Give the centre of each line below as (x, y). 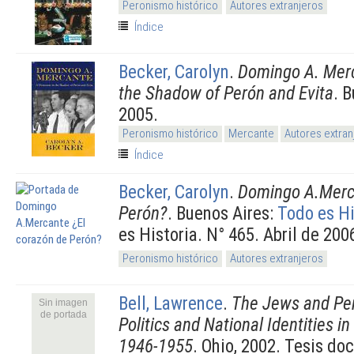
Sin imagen (63, 302)
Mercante (251, 133)
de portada (63, 314)
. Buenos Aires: (222, 213)
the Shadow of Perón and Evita (226, 93)
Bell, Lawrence (171, 303)
